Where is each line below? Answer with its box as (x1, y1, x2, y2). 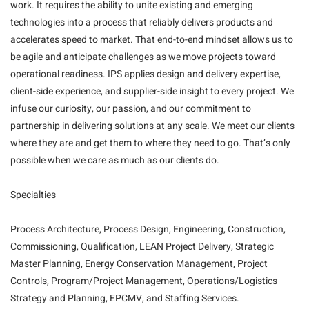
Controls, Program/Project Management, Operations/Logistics (10, 274, 277, 288)
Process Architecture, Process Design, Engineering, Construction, (10, 222, 286, 237)
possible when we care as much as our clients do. (10, 153, 219, 168)
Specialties (10, 188, 56, 202)
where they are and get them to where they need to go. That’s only (10, 136, 290, 150)
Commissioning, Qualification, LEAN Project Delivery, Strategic (10, 239, 274, 254)
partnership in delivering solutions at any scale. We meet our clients (10, 119, 295, 133)
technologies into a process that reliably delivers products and (10, 15, 273, 30)
